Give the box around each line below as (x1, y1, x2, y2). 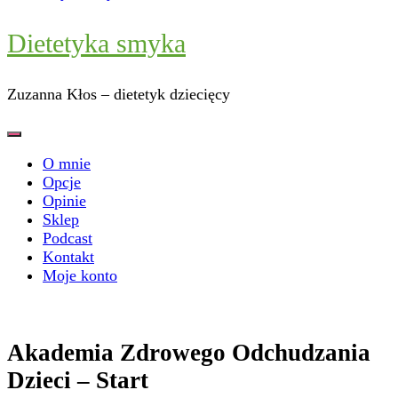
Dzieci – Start (7, 367, 148, 394)
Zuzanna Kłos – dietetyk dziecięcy (7, 85, 230, 103)
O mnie (43, 155, 91, 172)
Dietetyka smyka (7, 28, 186, 58)
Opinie (43, 192, 86, 210)
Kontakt (43, 248, 94, 266)
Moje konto (43, 267, 117, 284)
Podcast (43, 229, 92, 247)
